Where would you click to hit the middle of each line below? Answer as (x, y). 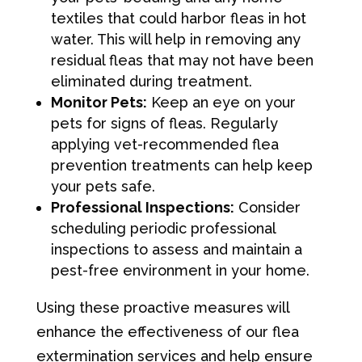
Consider (267, 207)
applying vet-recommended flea (164, 144)
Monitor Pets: (99, 102)
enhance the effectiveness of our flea (167, 332)
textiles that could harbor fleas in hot (178, 18)
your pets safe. (103, 186)
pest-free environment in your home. (180, 270)
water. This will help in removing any (175, 39)
